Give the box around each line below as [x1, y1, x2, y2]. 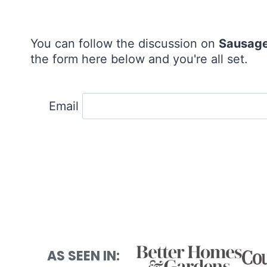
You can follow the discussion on [30, 36, 219, 51]
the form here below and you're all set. [30, 51, 248, 66]
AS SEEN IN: [46, 246, 120, 265]
